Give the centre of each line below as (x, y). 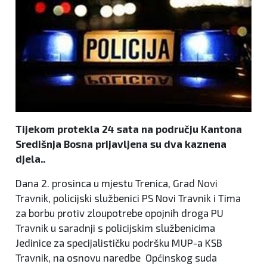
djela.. (30, 159)
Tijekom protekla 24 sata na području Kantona (129, 129)
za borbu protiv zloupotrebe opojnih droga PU (119, 213)
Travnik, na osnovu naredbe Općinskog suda (116, 258)
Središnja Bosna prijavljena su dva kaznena (121, 144)
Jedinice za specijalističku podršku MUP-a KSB (119, 243)
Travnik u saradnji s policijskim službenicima (115, 228)
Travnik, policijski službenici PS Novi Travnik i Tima (128, 198)
